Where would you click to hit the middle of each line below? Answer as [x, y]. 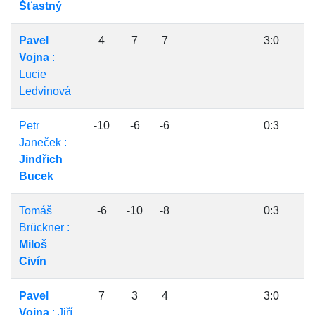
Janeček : [43, 142]
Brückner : [44, 227]
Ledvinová [45, 91]
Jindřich [41, 159]
